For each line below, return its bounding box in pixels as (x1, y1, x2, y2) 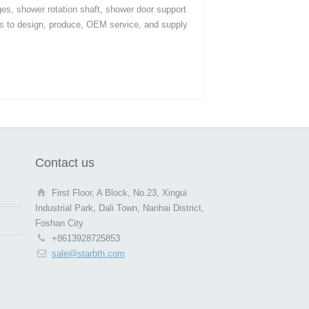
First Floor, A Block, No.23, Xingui (52, 187, 187, 198)
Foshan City (35, 217, 83, 228)
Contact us (35, 155, 94, 170)
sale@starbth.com (52, 248, 125, 259)
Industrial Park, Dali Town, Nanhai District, (35, 202, 204, 213)
